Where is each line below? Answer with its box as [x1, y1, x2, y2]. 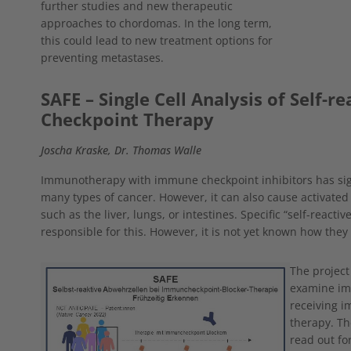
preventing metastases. [41, 49, 164, 65]
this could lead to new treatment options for [41, 32, 273, 48]
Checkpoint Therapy [41, 107, 214, 131]
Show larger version [40, 262, 144, 277]
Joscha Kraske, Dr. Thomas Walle [41, 142, 201, 157]
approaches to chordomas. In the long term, [41, 15, 272, 31]
